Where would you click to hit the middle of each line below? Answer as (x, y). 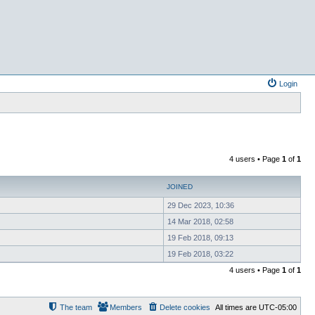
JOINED (180, 187)
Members (126, 307)
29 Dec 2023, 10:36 (201, 205)
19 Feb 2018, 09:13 (200, 238)
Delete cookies (185, 307)
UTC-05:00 (278, 307)
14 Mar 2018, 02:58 (200, 221)
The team (76, 307)
